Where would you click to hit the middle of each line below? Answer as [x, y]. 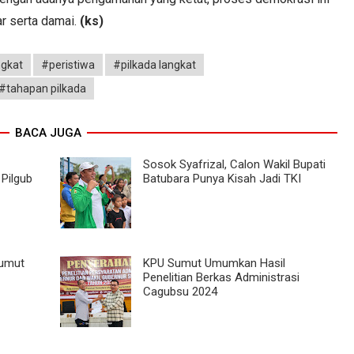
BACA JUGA [48, 132]
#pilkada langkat [154, 64]
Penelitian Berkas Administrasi [221, 277]
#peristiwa [68, 64]
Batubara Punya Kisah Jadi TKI [222, 178]
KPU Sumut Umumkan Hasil [214, 263]
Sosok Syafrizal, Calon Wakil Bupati [234, 164]
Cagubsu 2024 [180, 291]
